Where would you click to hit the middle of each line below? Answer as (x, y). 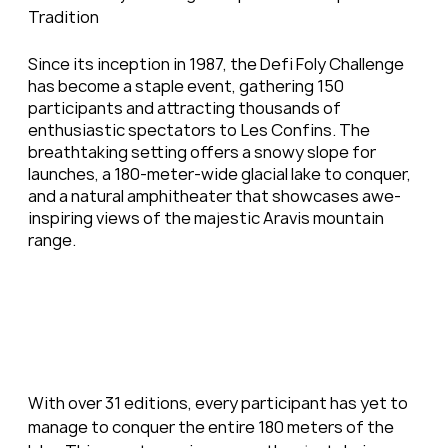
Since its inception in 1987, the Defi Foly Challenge (217, 63)
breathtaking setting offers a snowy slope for (203, 151)
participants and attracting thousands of (185, 107)
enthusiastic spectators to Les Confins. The (200, 129)
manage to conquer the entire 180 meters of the (212, 426)
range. (51, 239)
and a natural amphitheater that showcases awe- (214, 195)
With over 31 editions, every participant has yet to (219, 402)
